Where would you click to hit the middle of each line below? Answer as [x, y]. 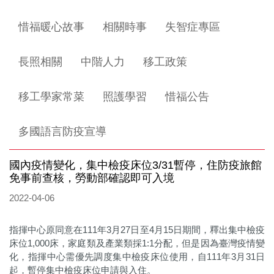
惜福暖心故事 [51, 27]
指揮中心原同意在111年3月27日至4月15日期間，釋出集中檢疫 [137, 230]
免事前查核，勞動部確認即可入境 [92, 178]
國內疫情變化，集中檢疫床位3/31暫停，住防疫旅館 [135, 165]
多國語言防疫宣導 [62, 131]
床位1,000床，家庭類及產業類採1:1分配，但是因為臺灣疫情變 [137, 243]
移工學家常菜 [51, 97]
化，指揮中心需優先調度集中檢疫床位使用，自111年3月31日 [137, 257]
